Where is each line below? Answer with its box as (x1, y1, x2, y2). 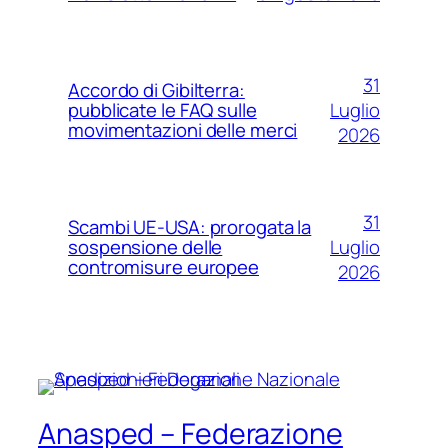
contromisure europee (68, 254, 259, 281)
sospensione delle (68, 234, 223, 261)
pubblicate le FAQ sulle (68, 97, 257, 124)
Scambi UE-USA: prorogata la (68, 214, 312, 241)
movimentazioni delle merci (68, 117, 298, 144)
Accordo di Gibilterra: (68, 77, 245, 104)
